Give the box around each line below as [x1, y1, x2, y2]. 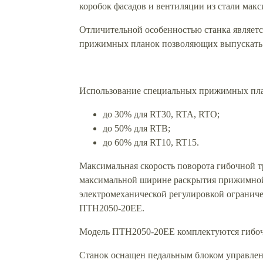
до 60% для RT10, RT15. [103, 137, 199, 147]
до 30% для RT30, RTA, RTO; [103, 109, 220, 119]
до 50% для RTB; [103, 123, 170, 133]
